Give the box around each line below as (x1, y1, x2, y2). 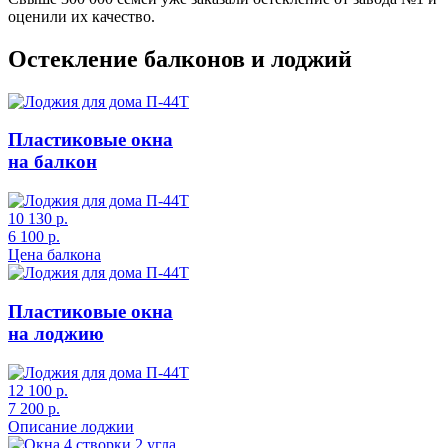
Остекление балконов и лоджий (8, 45, 352, 72)
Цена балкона (8, 246, 101, 264)
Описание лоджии (8, 417, 134, 435)
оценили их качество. (8, 7, 155, 25)
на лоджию (8, 322, 104, 344)
